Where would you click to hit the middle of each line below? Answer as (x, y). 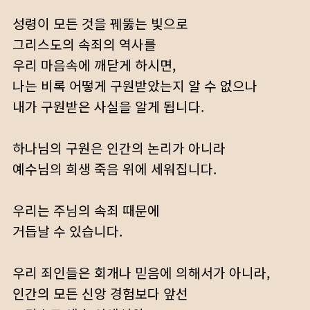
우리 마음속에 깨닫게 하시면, (94, 65)
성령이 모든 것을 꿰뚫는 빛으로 (100, 24)
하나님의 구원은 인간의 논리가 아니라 (119, 148)
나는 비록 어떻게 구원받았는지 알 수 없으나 (135, 86)
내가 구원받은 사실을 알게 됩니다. (108, 107)
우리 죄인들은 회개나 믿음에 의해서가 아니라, (141, 273)
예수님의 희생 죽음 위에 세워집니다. (115, 169)
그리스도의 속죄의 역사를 (84, 44)
